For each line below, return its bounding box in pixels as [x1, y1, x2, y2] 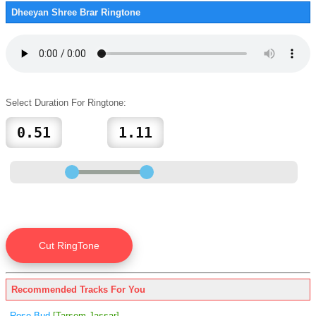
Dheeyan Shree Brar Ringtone [11, 7, 140, 18]
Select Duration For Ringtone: [6, 97, 126, 108]
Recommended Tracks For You [11, 284, 145, 295]
